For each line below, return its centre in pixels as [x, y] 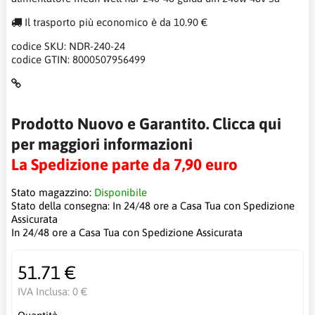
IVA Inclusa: [45, 291]
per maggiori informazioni [102, 144]
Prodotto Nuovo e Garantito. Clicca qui [146, 124]
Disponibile [121, 192]
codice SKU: [40, 46]
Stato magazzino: [53, 192]
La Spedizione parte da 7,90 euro [124, 165]
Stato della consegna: [62, 206]
